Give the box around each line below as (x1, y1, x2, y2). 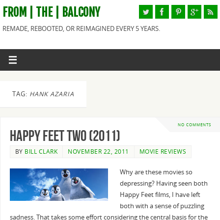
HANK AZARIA (29, 90, 74, 98)
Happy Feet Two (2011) (9, 128, 120, 144)
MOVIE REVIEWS (139, 147, 187, 156)
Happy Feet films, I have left (119, 191, 200, 199)
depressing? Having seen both (119, 179, 208, 188)
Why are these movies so (119, 168, 192, 177)
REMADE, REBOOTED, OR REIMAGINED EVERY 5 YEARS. (2, 25, 160, 33)
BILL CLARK (25, 147, 58, 156)
